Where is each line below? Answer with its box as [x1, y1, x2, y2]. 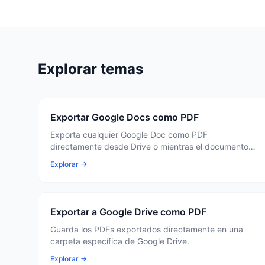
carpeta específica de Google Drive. [50, 236, 189, 246]
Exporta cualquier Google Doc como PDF [50, 130, 208, 140]
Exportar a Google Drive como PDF [50, 206, 206, 218]
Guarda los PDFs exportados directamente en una [50, 224, 243, 234]
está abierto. [50, 153, 99, 163]
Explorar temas [38, 60, 143, 77]
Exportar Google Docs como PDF [50, 111, 199, 123]
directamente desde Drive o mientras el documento [50, 141, 248, 151]
